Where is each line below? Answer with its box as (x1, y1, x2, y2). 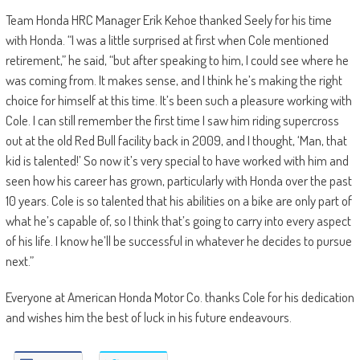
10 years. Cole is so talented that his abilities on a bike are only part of (5, 192, 352, 210)
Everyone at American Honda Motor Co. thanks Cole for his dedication (5, 288, 354, 306)
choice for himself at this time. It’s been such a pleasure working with (5, 92, 352, 109)
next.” (5, 252, 34, 270)
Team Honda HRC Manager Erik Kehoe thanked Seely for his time (5, 11, 332, 29)
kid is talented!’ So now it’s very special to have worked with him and (5, 152, 349, 170)
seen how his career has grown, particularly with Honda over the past (5, 172, 352, 190)
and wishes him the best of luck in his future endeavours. (5, 309, 292, 326)
